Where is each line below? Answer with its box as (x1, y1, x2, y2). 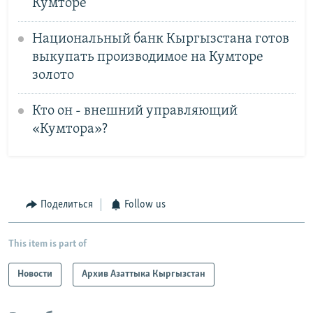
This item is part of (8, 238, 87, 249)
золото (31, 68, 74, 82)
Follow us (124, 199, 166, 211)
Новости (17, 268, 52, 279)
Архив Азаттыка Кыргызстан (82, 268, 205, 279)
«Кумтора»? (31, 122, 108, 136)
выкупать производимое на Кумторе (31, 50, 263, 64)
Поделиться (40, 199, 93, 211)
